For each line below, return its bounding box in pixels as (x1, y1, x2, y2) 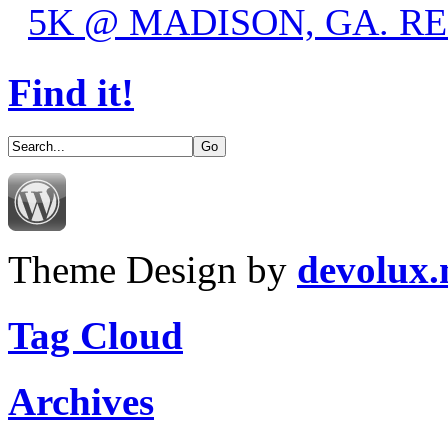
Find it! (8, 70, 134, 114)
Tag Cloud (8, 314, 183, 358)
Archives (8, 380, 154, 424)
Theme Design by (8, 247, 297, 291)
